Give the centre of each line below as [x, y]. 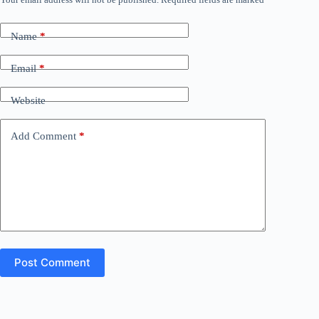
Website [28, 101]
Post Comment [52, 263]
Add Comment [43, 136]
